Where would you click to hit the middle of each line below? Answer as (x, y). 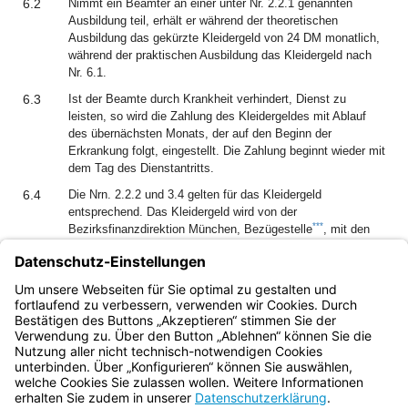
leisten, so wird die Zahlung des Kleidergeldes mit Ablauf (217, 116)
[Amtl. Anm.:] (121, 292)
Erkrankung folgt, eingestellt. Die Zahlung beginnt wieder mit (227, 151)
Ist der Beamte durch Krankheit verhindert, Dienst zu (207, 99)
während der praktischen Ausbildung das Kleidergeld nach (220, 55)
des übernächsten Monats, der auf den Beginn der (200, 133)
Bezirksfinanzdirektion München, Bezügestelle (190, 229)
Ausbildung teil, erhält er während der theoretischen (203, 20)
